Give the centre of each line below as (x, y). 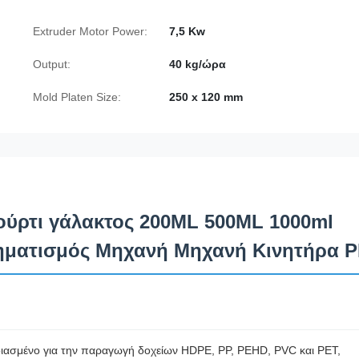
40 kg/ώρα (198, 65)
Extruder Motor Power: (90, 32)
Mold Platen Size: (77, 97)
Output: (52, 65)
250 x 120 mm (206, 97)
